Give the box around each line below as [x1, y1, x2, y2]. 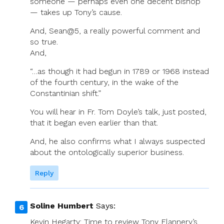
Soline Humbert [30, 200, 93, 210]
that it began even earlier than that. [30, 117, 158, 127]
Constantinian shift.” [30, 88, 101, 98]
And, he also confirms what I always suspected [30, 136, 205, 146]
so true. [30, 36, 58, 46]
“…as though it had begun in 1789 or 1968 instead [30, 66, 209, 76]
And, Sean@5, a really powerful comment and [30, 25, 200, 35]
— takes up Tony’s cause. [30, 7, 122, 17]
